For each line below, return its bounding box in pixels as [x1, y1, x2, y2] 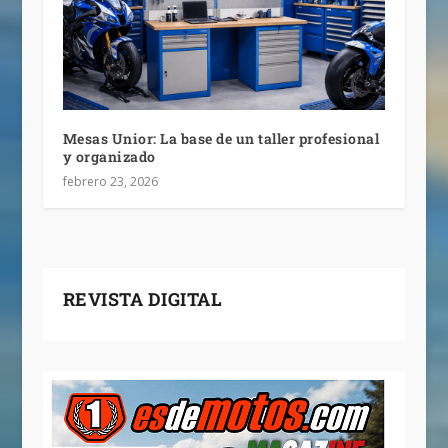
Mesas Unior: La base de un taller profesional [62, 129, 380, 149]
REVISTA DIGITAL [62, 287, 223, 312]
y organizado [62, 147, 156, 167]
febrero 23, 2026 [62, 173, 158, 191]
